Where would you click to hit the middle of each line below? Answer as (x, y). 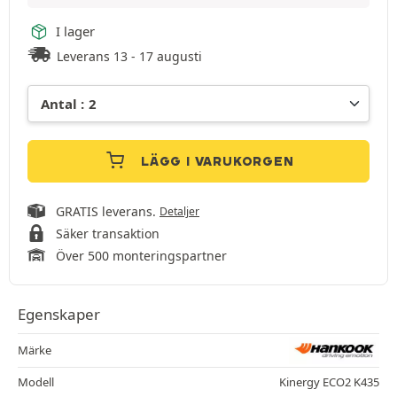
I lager (75, 31)
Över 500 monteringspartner (141, 256)
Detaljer (179, 212)
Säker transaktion (108, 234)
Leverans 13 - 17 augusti (130, 57)
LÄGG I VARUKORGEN (218, 162)
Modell (36, 382)
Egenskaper (59, 315)
